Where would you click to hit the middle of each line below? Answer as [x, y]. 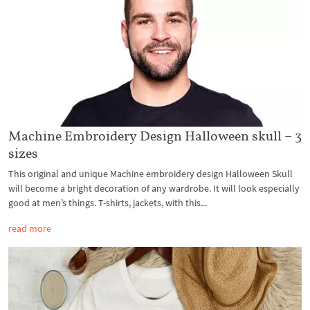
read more [30, 229]
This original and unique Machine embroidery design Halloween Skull [151, 174]
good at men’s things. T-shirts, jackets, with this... [108, 203]
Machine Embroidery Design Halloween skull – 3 [155, 136]
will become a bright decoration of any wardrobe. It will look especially [154, 189]
